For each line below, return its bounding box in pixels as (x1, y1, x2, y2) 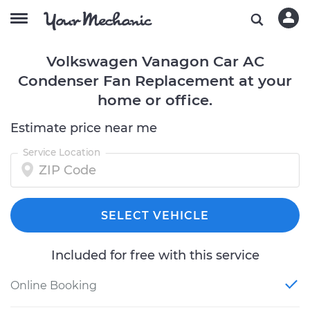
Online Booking (10, 279, 97, 292)
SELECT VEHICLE (101, 209, 209, 222)
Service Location (22, 146, 101, 158)
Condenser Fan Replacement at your (18, 72, 292, 89)
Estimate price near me (10, 120, 157, 136)
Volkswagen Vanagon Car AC (46, 53, 264, 70)
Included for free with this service (51, 248, 259, 263)
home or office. (98, 91, 212, 109)
